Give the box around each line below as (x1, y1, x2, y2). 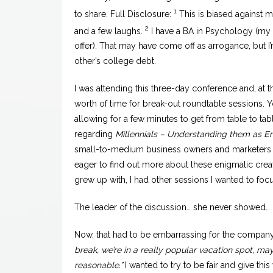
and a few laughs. (74, 26, 145, 36)
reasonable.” (74, 260, 122, 271)
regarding (74, 129, 115, 140)
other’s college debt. (74, 56, 158, 66)
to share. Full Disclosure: (74, 9, 174, 19)
